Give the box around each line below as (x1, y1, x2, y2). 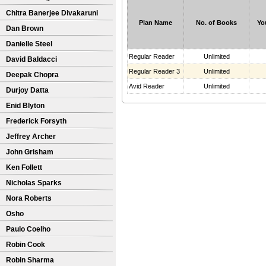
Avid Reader (129, 83, 164, 90)
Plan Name (139, 19, 172, 26)
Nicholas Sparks (6, 179, 62, 187)
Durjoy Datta (6, 86, 49, 94)
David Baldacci (6, 55, 57, 64)
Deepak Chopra (6, 71, 59, 79)
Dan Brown (6, 24, 43, 33)
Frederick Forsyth (6, 117, 66, 125)
